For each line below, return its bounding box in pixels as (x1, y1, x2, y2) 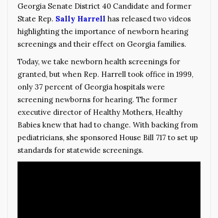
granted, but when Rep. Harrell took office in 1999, (18, 69, 193, 79)
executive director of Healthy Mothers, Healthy (18, 107, 182, 117)
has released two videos (106, 14, 191, 23)
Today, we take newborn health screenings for (18, 56, 180, 66)
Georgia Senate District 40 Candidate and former (18, 1, 191, 11)
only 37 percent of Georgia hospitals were (18, 82, 165, 91)
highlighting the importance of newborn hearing (18, 26, 188, 36)
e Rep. (32, 14, 54, 23)
